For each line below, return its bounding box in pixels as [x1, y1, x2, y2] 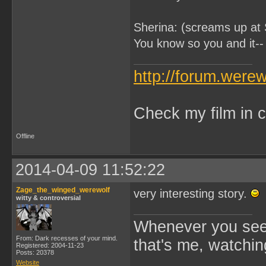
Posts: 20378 [16, 249, 54, 256]
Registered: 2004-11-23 [16, 242, 84, 249]
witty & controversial [16, 194, 81, 201]
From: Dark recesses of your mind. [16, 235, 118, 242]
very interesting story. [134, 187, 251, 200]
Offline [16, 132, 34, 140]
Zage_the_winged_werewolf [16, 186, 110, 194]
